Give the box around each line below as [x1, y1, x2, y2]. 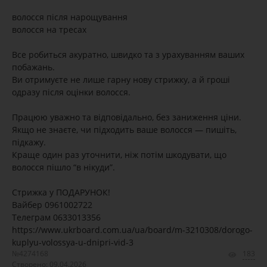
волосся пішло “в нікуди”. [12, 162, 115, 173]
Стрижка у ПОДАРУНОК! [12, 187, 110, 198]
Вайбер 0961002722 [12, 199, 92, 210]
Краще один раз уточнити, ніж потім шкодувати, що [12, 149, 226, 160]
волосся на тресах [12, 24, 86, 35]
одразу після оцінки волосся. [12, 86, 131, 98]
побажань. [12, 61, 55, 73]
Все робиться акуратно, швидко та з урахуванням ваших [12, 49, 244, 60]
